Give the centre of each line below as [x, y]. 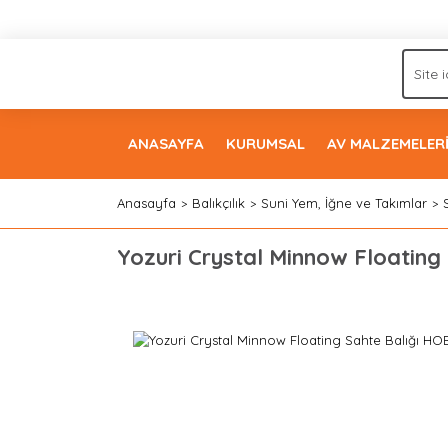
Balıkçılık [218, 203]
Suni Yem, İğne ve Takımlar [344, 203]
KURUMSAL [265, 143]
